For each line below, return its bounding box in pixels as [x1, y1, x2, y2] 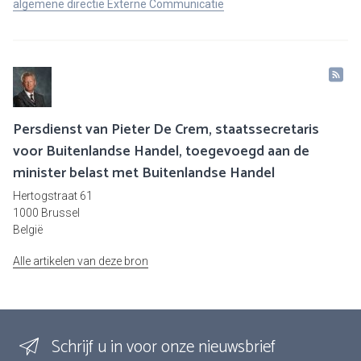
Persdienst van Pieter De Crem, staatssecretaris [13, 118, 319, 143]
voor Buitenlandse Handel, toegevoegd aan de [13, 139, 309, 164]
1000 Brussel [13, 206, 80, 220]
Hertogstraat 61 [13, 189, 93, 203]
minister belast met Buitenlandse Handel [13, 161, 275, 186]
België [13, 223, 43, 237]
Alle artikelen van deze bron [13, 255, 148, 268]
